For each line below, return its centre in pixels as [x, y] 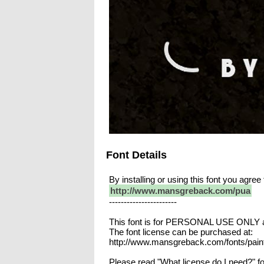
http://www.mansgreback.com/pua [180, 191]
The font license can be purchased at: [181, 232]
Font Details [136, 155]
